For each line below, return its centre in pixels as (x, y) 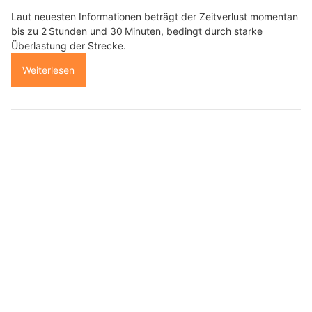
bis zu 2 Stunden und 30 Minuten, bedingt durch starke (137, 31)
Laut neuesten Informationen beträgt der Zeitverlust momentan (155, 17)
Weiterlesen (48, 70)
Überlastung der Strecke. (69, 46)
